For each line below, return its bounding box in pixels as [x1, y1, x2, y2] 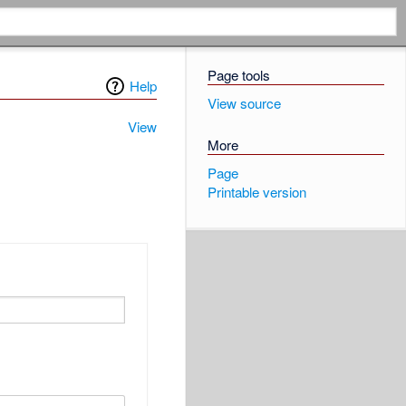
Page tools [207, 65, 270, 85]
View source [207, 92, 281, 112]
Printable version [207, 182, 306, 202]
